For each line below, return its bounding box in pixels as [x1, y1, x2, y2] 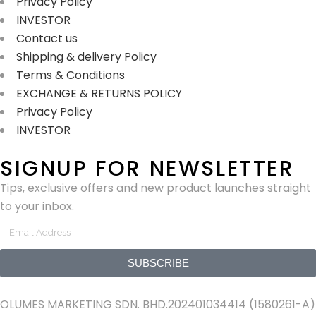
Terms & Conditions [16, 66, 125, 83]
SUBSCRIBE [127, 257, 189, 269]
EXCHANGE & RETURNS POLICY [16, 85, 182, 102]
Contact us [16, 30, 78, 47]
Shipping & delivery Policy [16, 48, 157, 65]
